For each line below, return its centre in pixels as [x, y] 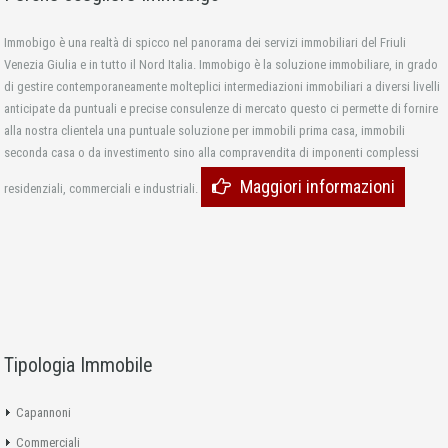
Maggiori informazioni [317, 186]
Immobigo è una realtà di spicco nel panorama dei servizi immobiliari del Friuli [205, 42]
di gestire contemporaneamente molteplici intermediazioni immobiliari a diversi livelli [222, 86]
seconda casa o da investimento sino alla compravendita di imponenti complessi [211, 152]
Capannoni [43, 412]
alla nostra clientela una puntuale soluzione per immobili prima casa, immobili [204, 130]
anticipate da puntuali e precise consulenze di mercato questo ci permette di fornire [221, 108]
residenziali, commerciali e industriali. [102, 188]
